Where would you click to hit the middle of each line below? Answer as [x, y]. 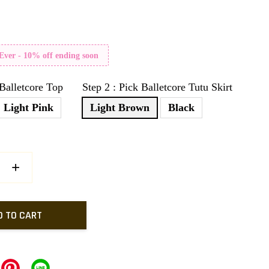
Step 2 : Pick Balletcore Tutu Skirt [158, 87]
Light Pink [29, 107]
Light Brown [120, 107]
